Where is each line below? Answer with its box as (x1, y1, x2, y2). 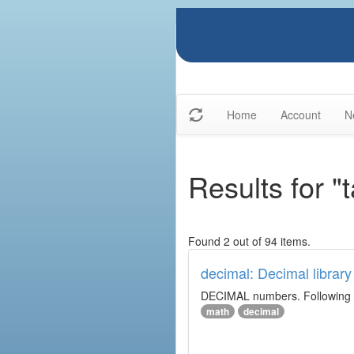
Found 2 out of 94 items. (188, 233, 311, 249)
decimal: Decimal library (201, 262, 352, 283)
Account (281, 107, 321, 122)
